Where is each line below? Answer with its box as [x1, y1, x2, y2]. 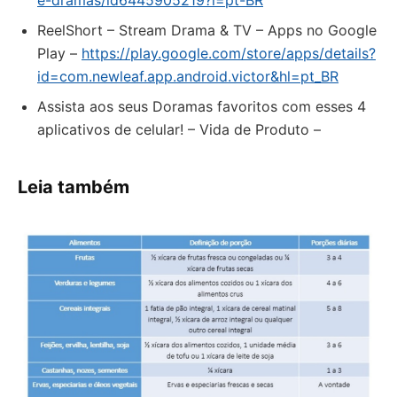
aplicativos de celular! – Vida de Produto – [37, 121, 321, 138]
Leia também [18, 176, 129, 198]
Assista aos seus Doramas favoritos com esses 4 [37, 97, 366, 115]
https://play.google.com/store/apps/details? [82, 44, 376, 62]
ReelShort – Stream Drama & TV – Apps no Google [37, 21, 377, 39]
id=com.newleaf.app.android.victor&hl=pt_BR [37, 67, 339, 85]
